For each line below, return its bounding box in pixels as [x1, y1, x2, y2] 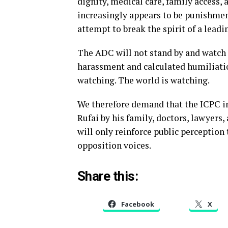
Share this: [77, 168, 138, 184]
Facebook [121, 199, 154, 209]
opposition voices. [77, 139, 151, 151]
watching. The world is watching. [77, 74, 210, 86]
